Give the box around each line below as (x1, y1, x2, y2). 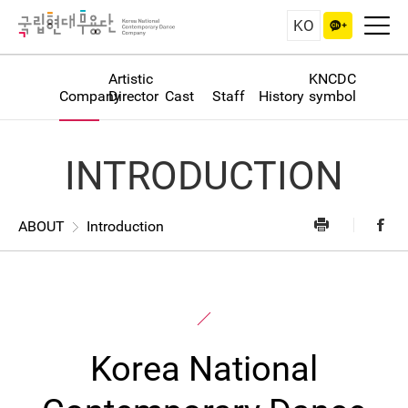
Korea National (90, 349, 318, 389)
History (258, 87, 304, 105)
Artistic (108, 70, 154, 87)
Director (108, 87, 159, 105)
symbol (308, 87, 356, 105)
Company (58, 87, 121, 105)
